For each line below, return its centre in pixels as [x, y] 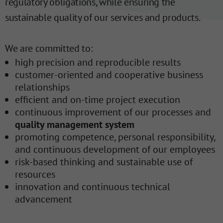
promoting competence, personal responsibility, [115, 137]
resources [35, 174]
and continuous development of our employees [115, 150]
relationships [43, 87]
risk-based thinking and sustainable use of [104, 162]
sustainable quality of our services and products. [103, 18]
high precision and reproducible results [98, 62]
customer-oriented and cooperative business [109, 75]
